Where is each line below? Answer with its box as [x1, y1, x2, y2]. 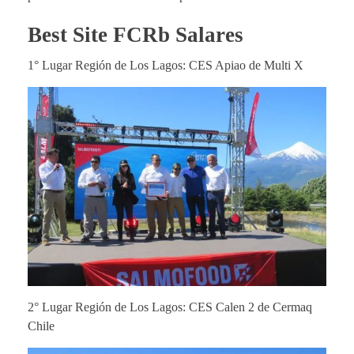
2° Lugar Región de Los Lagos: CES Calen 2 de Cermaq [28, 300, 312, 314]
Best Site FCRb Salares [28, 22, 249, 47]
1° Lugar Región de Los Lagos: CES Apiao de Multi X [28, 58, 303, 72]
